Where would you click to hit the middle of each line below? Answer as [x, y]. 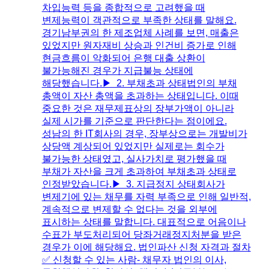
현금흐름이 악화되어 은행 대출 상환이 [123, 58]
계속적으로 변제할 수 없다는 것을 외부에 [129, 210]
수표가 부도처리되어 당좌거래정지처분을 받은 [141, 235]
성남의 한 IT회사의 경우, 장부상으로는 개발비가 [144, 134]
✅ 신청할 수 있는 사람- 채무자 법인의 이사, [134, 260]
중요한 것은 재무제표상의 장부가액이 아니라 [138, 109]
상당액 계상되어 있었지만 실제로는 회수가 [133, 147]
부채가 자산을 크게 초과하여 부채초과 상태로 [139, 172]
